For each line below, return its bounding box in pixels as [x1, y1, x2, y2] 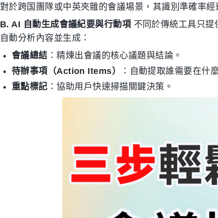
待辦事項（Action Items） [12, 66, 121, 76]
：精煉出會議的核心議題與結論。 [47, 50, 182, 60]
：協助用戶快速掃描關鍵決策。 [47, 81, 174, 91]
